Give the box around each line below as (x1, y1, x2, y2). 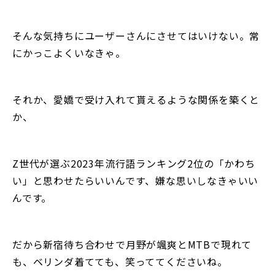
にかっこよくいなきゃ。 (12, 45, 126, 61)
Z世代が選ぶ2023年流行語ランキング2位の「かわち (12, 156, 255, 171)
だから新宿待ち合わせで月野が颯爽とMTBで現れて (12, 237, 252, 252)
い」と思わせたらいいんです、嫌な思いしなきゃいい (12, 173, 259, 188)
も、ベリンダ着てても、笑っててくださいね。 (12, 254, 228, 269)
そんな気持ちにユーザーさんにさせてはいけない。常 (12, 28, 260, 44)
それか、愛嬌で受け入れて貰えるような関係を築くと (12, 92, 260, 107)
